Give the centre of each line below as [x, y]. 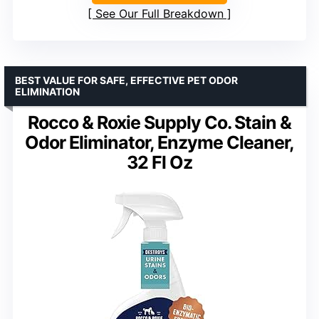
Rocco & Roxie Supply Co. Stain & [159, 122]
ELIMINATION [47, 91]
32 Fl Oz [159, 162]
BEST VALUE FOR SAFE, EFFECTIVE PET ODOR [126, 80]
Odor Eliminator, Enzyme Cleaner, [159, 142]
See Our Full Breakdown [159, 13]
